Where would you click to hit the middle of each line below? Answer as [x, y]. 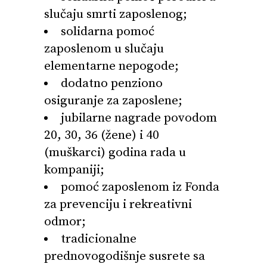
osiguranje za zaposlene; [113, 101]
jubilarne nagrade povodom [139, 118]
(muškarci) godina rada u [115, 153]
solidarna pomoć [108, 32]
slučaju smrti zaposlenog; [116, 14]
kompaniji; [74, 170]
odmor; [65, 222]
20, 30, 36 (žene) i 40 [102, 135]
